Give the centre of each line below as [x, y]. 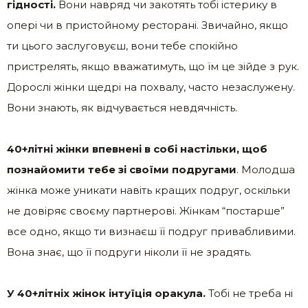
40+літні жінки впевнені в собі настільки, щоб [137, 149]
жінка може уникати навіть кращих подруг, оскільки [148, 190]
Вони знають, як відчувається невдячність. [122, 108]
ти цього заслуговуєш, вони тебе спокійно [122, 46]
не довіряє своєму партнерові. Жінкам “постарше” [146, 211]
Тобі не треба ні [249, 294]
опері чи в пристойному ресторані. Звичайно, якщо [147, 25]
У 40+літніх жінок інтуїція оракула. [106, 294]
